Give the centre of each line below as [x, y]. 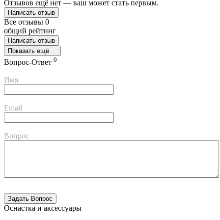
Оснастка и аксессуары [43, 208]
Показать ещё [29, 51]
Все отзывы [25, 22]
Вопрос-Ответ [29, 62]
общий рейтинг [30, 30]
